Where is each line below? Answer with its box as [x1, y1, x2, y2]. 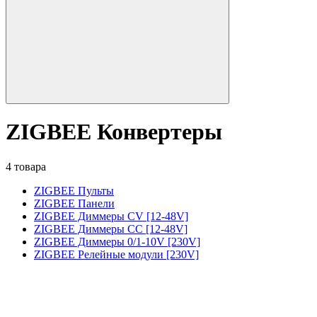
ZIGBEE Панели [34, 197, 115, 209]
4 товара [6, 160, 46, 173]
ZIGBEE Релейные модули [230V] [34, 248, 199, 260]
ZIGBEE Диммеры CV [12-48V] [34, 209, 188, 222]
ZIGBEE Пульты [34, 184, 114, 197]
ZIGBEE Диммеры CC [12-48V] [34, 222, 188, 235]
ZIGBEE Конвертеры [6, 119, 222, 145]
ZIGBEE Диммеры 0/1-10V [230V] [34, 235, 200, 248]
